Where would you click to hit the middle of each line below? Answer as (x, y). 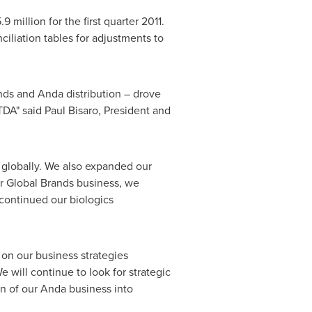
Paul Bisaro (71, 110)
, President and (134, 110)
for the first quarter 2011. (108, 21)
